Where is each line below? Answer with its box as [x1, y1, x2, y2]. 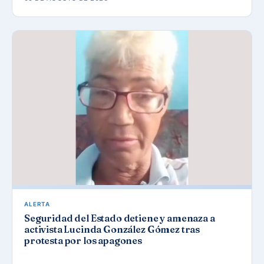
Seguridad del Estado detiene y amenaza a [24, 212, 215, 224]
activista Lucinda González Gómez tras [24, 223, 200, 235]
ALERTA [24, 200, 50, 207]
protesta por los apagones [24, 234, 142, 246]
